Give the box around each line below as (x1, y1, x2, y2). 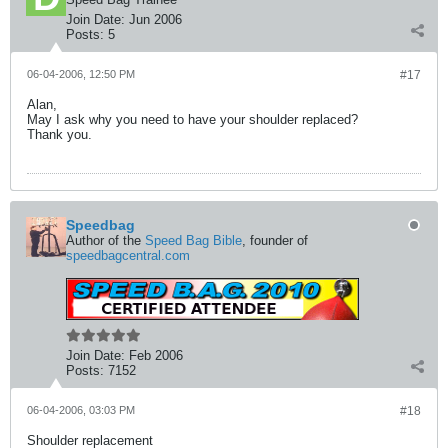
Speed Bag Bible (145, 233, 242, 248)
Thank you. (27, 127, 92, 142)
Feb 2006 (129, 348, 183, 363)
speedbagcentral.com (66, 248, 190, 263)
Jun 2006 (129, 12, 182, 27)
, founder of (242, 233, 308, 248)
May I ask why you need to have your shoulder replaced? (27, 112, 358, 127)
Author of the (66, 233, 145, 248)
